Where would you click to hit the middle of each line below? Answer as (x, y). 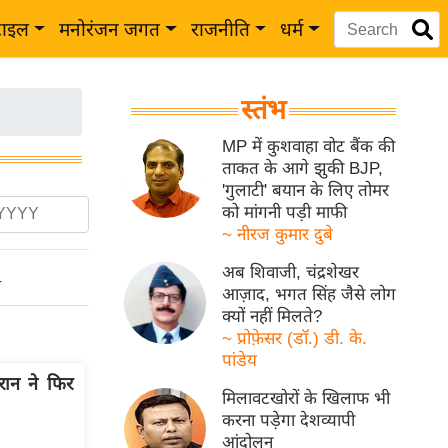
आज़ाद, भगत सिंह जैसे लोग (309, 294)
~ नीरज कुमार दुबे (278, 234)
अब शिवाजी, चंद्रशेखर (291, 272)
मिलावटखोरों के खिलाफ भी (306, 398)
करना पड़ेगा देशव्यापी (289, 420)
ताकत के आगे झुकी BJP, (303, 168)
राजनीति (220, 29)
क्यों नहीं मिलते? (272, 316)
